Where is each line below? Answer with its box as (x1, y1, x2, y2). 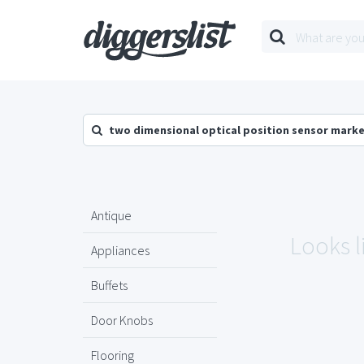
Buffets (91, 277, 128, 293)
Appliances (91, 242, 149, 258)
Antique (91, 207, 132, 223)
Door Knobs (91, 312, 153, 328)
